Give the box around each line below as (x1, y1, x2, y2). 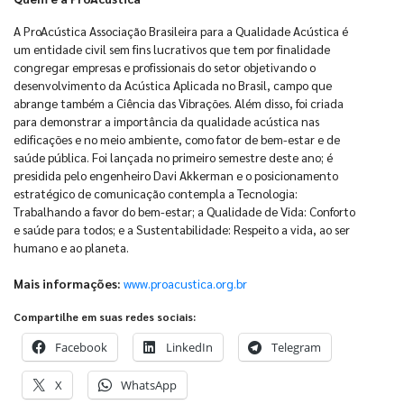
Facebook (55, 339, 107, 355)
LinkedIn (166, 339, 213, 355)
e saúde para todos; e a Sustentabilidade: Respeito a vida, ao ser (14, 221, 350, 237)
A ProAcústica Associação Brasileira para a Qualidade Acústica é (14, 23, 348, 39)
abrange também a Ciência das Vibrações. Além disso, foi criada (14, 95, 344, 111)
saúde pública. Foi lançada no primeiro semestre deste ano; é (14, 149, 333, 165)
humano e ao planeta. (14, 239, 129, 255)
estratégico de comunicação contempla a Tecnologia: (14, 185, 298, 201)
